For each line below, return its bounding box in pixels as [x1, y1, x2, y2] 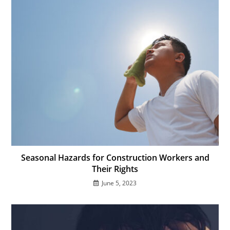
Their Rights [92, 163, 138, 175]
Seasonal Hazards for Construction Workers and [21, 151, 209, 163]
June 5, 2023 [102, 178, 137, 187]
